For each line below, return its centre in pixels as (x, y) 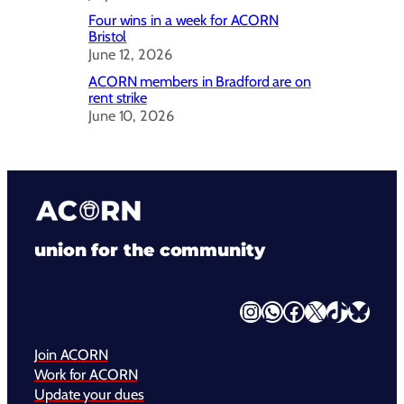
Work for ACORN (86, 374)
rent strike (118, 97)
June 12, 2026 (130, 54)
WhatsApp (266, 310)
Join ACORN (71, 354)
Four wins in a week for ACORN (184, 19)
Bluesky (353, 310)
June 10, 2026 (131, 115)
